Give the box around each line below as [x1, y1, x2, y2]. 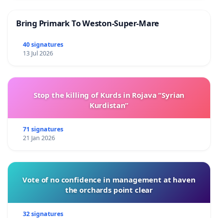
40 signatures [22, 40, 63, 49]
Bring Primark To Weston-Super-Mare [16, 18, 160, 29]
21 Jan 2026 [22, 133, 55, 142]
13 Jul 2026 [22, 49, 53, 57]
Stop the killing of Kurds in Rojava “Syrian [33, 90, 185, 100]
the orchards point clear [65, 184, 153, 195]
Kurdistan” [89, 100, 129, 110]
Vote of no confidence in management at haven [22, 174, 196, 184]
